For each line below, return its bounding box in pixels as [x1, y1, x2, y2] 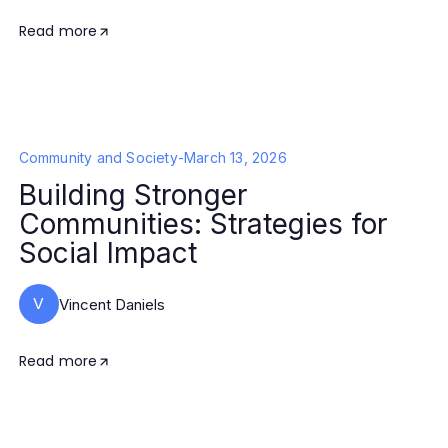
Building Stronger [18, 178, 247, 212]
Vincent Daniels [58, 294, 165, 314]
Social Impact [18, 236, 197, 270]
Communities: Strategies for [18, 207, 387, 241]
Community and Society [18, 149, 178, 166]
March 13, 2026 [184, 149, 287, 166]
